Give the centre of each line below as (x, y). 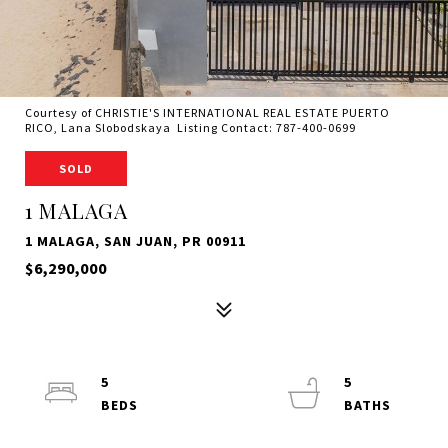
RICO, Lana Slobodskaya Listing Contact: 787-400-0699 (192, 127)
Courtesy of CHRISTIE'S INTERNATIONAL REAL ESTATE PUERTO (207, 112)
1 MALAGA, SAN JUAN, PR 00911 (135, 241)
